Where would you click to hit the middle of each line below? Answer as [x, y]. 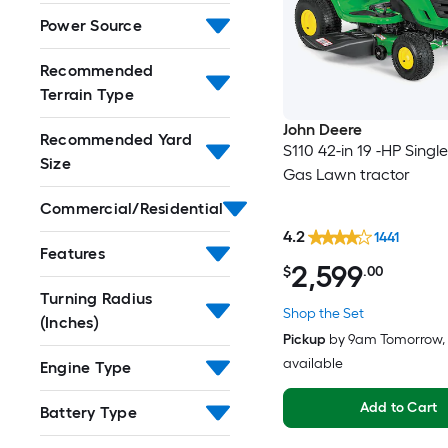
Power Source [91, 25]
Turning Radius [96, 298]
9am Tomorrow [394, 340]
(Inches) [69, 322]
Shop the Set [323, 314]
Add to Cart [398, 408]
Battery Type [88, 412]
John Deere [322, 129]
